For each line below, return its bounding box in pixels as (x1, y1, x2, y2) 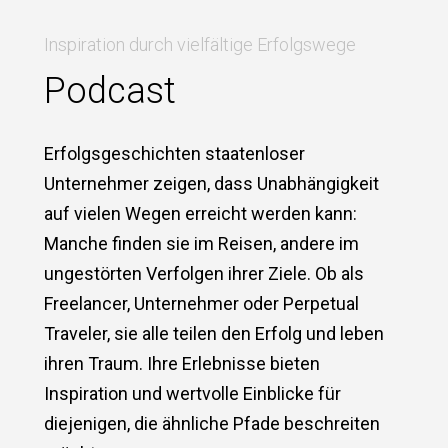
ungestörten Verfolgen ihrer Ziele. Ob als (43, 262, 364, 284)
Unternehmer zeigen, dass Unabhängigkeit (43, 172, 379, 194)
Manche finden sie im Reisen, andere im (43, 232, 359, 254)
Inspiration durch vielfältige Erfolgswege (43, 33, 356, 55)
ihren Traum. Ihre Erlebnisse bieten (43, 352, 320, 374)
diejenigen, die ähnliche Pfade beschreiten (43, 412, 380, 434)
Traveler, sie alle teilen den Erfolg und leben (43, 322, 384, 344)
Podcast (43, 69, 176, 112)
